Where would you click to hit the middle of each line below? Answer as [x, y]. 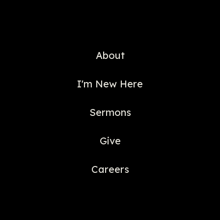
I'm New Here [110, 84]
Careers [110, 169]
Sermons [110, 112]
